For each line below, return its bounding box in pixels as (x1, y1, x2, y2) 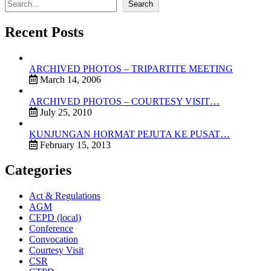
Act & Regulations (29, 191, 100, 201)
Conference (29, 223, 73, 234)
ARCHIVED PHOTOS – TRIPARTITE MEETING (29, 63, 233, 74)
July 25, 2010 (38, 106, 92, 117)
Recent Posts (5, 24, 83, 40)
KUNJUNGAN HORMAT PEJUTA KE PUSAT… (29, 128, 230, 139)
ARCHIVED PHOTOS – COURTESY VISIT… (29, 96, 220, 106)
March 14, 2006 (38, 74, 101, 85)
